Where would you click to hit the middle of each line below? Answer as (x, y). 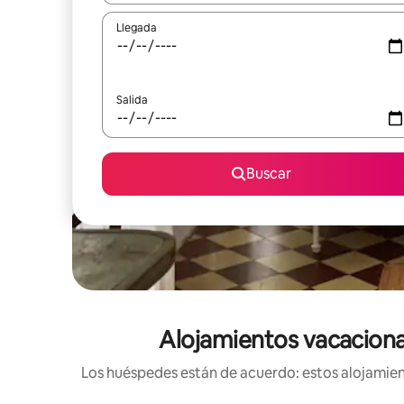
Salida (132, 100)
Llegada (137, 28)
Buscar (269, 174)
